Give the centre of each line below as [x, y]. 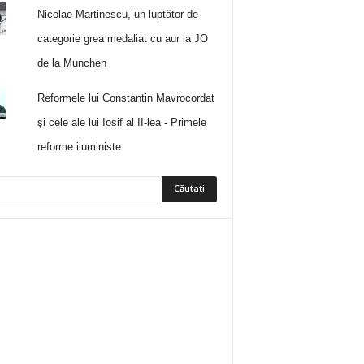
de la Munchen [72, 63]
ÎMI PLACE [182, 273]
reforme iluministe [80, 146]
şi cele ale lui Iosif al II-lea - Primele [122, 122]
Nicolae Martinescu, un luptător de [118, 14]
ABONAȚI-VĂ [177, 324]
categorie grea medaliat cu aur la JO [123, 38]
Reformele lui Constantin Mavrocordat [126, 97]
